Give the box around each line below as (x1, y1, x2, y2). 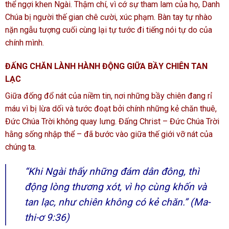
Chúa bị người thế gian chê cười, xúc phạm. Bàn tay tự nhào (5, 12, 212, 22)
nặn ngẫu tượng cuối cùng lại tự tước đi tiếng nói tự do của (5, 25, 212, 35)
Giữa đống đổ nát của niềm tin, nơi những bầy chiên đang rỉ (5, 90, 212, 101)
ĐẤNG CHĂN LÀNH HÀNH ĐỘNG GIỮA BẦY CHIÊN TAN (5, 61, 208, 71)
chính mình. (5, 37, 44, 48)
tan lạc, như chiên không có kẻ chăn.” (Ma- (25, 196, 210, 208)
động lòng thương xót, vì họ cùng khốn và (25, 180, 207, 193)
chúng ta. (5, 142, 36, 152)
